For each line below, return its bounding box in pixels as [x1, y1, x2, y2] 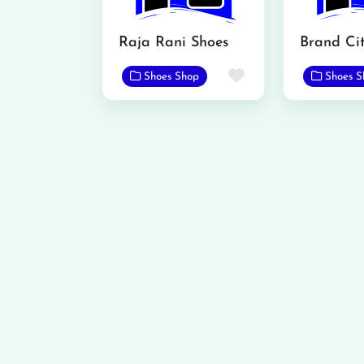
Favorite [244, 67, 305, 84]
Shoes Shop [144, 71, 200, 82]
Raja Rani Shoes [119, 34, 228, 50]
